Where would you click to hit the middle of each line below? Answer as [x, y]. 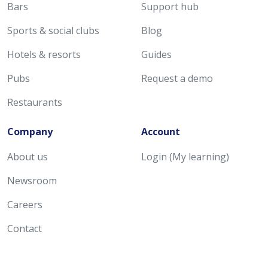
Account [161, 132]
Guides [156, 54]
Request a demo [177, 78]
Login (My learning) [185, 157]
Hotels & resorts [44, 54]
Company [30, 132]
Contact [25, 229]
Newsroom [32, 181]
